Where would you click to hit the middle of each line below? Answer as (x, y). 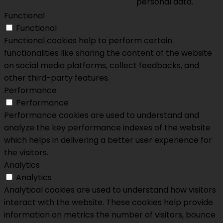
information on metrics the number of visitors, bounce (110, 215)
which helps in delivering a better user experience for (108, 140)
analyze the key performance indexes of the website (107, 128)
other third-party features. (57, 78)
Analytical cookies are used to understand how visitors (110, 190)
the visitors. (26, 153)
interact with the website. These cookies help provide (109, 203)
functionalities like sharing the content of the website (108, 53)
